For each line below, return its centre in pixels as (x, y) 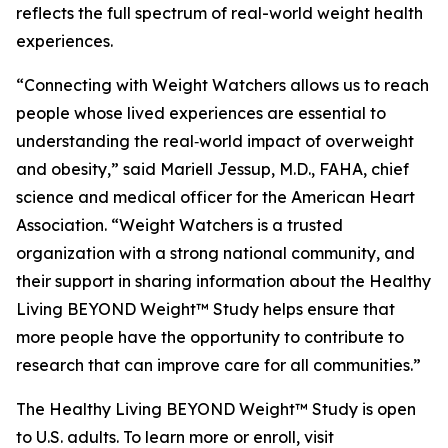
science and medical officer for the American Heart (215, 197)
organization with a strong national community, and (215, 253)
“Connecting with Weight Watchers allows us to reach (222, 85)
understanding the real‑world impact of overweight (215, 141)
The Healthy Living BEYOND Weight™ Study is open (216, 409)
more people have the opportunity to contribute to (210, 337)
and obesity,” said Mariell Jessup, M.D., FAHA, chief (212, 169)
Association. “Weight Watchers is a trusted (179, 225)
